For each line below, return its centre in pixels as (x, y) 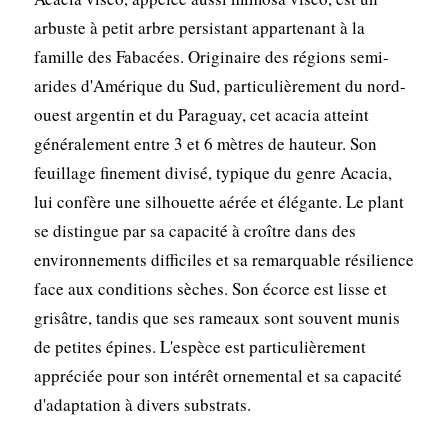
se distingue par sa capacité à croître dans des (194, 230)
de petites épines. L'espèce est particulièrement (199, 346)
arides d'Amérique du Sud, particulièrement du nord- (219, 85)
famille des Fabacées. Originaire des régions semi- (211, 56)
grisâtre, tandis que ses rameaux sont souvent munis (216, 317)
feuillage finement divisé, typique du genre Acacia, (212, 172)
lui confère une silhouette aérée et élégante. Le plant (218, 201)
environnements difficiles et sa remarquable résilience (223, 259)
